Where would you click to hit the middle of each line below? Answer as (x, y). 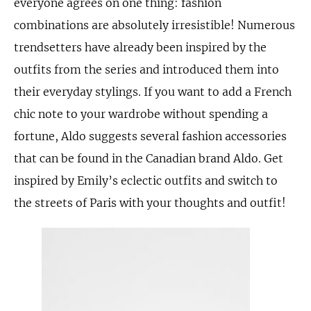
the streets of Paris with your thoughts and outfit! (150, 203)
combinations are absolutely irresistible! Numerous (154, 25)
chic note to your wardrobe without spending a (141, 114)
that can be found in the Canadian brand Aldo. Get (149, 158)
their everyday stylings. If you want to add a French (153, 92)
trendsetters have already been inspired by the (140, 47)
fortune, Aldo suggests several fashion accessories (150, 136)
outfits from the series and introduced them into (146, 69)
